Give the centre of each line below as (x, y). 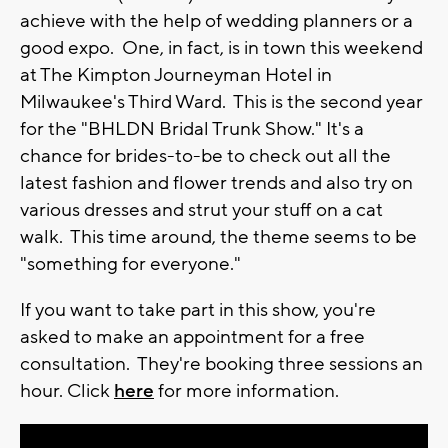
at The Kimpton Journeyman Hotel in (176, 74)
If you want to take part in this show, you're (198, 309)
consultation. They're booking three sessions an (221, 363)
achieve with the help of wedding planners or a (216, 20)
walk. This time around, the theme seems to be (218, 236)
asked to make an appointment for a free (192, 336)
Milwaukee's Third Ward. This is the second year (221, 101)
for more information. (246, 390)
